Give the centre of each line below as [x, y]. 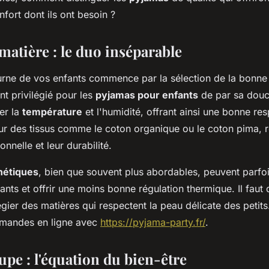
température [52, 112]
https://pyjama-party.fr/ [153, 222]
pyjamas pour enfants [147, 95]
